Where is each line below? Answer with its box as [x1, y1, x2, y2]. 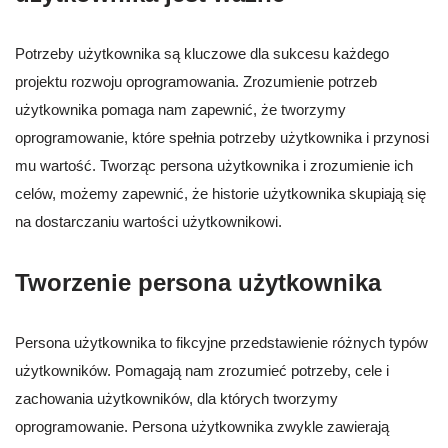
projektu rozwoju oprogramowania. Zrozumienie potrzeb [15, 73, 377, 91]
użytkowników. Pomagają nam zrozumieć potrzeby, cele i [15, 362, 389, 380]
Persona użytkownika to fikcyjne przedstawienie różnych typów [15, 334, 428, 352]
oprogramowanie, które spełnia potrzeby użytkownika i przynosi [15, 129, 429, 147]
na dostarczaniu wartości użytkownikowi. [15, 213, 282, 231]
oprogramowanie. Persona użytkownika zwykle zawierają [15, 418, 389, 436]
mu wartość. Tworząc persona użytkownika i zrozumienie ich [15, 157, 413, 175]
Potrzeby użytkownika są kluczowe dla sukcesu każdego [15, 45, 389, 63]
